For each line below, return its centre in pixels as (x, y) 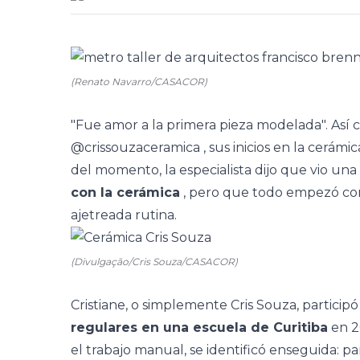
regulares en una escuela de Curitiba (199, 327)
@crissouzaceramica (135, 147)
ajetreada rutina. (124, 215)
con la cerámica (125, 192)
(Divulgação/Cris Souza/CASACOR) (154, 262)
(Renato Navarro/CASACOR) (139, 82)
